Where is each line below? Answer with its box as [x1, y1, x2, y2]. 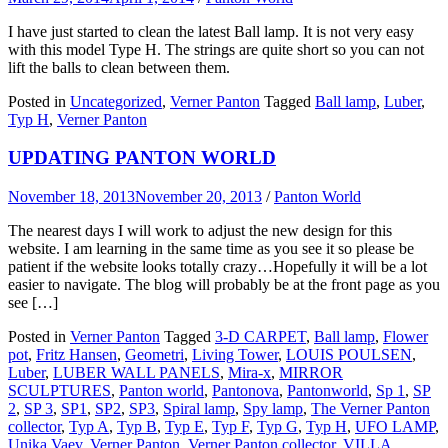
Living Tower [192, 345, 278, 363]
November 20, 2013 [135, 187, 262, 205]
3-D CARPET [215, 327, 306, 345]
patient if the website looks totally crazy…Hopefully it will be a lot [8, 257, 427, 275]
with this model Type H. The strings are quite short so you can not [8, 40, 424, 58]
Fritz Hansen [36, 345, 117, 363]
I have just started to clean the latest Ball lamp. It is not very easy [8, 22, 414, 40]
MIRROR [279, 363, 343, 381]
